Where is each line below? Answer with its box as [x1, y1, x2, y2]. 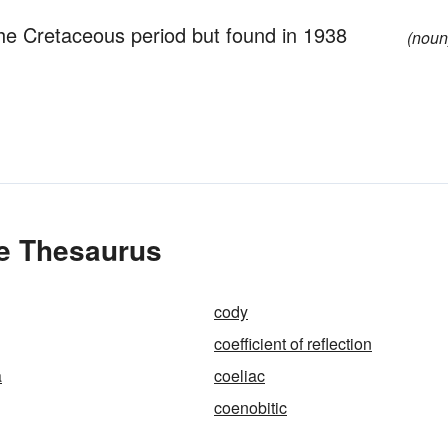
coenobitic [214, 396, 287, 419]
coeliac [214, 364, 265, 387]
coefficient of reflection [214, 332, 372, 355]
